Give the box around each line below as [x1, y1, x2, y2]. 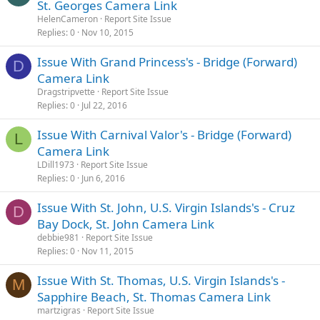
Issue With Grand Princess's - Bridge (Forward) [37, 53, 297, 70]
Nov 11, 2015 [81, 244, 134, 257]
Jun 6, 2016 [81, 171, 125, 184]
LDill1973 [37, 158, 74, 171]
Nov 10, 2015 [81, 26, 134, 39]
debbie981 [37, 231, 79, 244]
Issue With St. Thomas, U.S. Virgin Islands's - [37, 271, 285, 289]
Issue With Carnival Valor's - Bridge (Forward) [37, 126, 291, 143]
